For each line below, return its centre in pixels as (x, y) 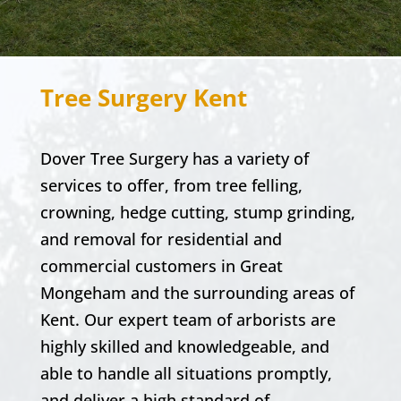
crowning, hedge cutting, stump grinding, (197, 212)
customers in (187, 266)
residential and (224, 239)
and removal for (103, 239)
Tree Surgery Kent (143, 98)
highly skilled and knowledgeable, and (184, 346)
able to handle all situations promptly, (186, 373)
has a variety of (248, 158)
